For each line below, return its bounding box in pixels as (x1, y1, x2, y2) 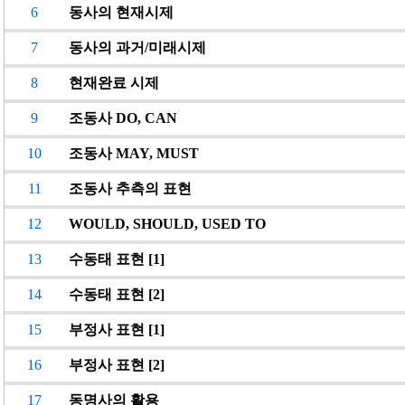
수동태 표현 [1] (69, 251, 165, 267)
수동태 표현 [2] (69, 287, 165, 302)
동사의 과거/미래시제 (69, 40, 206, 55)
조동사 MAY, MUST (69, 146, 199, 161)
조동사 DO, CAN (69, 110, 177, 126)
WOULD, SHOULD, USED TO (69, 216, 266, 231)
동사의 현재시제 (69, 5, 174, 20)
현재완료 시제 (69, 75, 159, 90)
